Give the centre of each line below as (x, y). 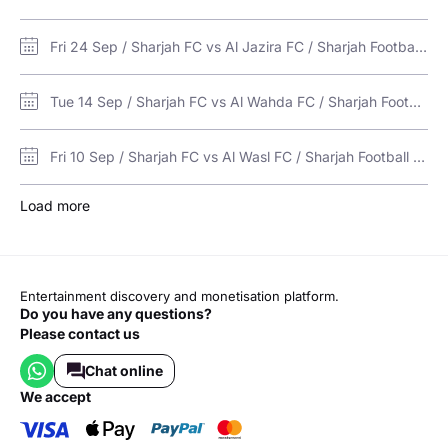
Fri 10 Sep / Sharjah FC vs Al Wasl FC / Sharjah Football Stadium (419, 157)
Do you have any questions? (116, 314)
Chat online (123, 371)
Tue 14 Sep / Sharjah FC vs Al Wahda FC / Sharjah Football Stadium (415, 102)
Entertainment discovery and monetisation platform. (179, 296)
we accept (62, 397)
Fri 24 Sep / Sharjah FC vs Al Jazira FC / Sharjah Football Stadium (421, 47)
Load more (55, 206)
